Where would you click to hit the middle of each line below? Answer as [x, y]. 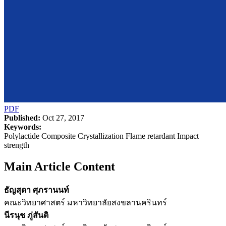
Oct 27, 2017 [62, 118]
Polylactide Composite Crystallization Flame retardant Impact [101, 136]
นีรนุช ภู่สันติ [26, 215]
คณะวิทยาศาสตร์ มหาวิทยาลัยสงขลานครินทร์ [86, 202]
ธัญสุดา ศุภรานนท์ [37, 190]
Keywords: [23, 127]
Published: [22, 118]
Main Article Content [60, 166]
